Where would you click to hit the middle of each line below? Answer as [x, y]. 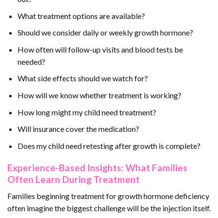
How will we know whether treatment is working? [99, 95]
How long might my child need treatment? [87, 112]
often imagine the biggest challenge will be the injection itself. [109, 208]
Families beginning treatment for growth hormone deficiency [108, 196]
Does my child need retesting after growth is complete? [109, 145]
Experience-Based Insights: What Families [97, 167]
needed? [31, 61]
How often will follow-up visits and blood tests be [100, 49]
